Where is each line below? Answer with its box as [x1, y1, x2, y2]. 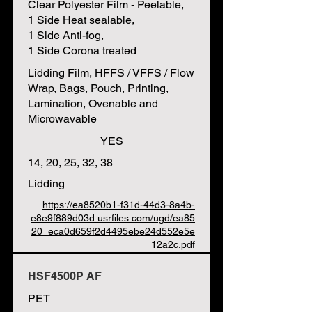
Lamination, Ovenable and [28, 97, 158, 110]
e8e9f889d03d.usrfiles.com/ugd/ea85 [31, 212, 195, 224]
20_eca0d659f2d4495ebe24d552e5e [31, 226, 195, 237]
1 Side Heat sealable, [28, 13, 134, 26]
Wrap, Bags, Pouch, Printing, [28, 81, 169, 95]
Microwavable [28, 112, 97, 125]
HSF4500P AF [28, 270, 102, 283]
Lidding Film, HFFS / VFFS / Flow [28, 66, 194, 79]
